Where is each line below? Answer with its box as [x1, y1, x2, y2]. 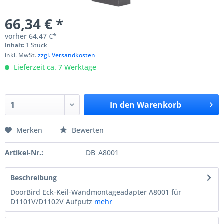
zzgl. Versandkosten [38, 51, 95, 59]
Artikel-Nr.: [5, 148, 43, 157]
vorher [5, 31, 29, 41]
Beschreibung [10, 173, 57, 182]
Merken [16, 125, 42, 135]
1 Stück [26, 41, 47, 49]
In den [109, 99, 135, 110]
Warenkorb [136, 99, 181, 110]
